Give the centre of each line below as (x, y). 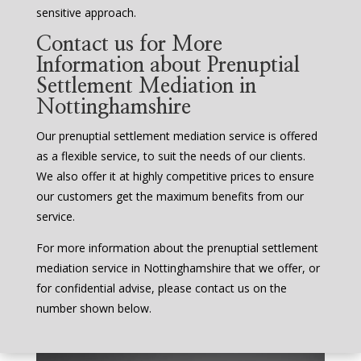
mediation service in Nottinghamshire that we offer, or (178, 268)
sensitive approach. (86, 13)
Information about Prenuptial (168, 66)
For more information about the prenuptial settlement (177, 248)
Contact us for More (129, 45)
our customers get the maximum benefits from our (170, 197)
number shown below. (93, 309)
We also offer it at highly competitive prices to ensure (175, 176)
